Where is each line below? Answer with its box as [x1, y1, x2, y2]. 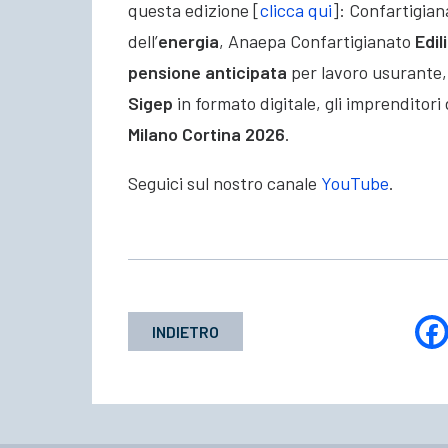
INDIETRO [152, 322, 219, 342]
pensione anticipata [128, 61, 287, 84]
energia [158, 30, 219, 53]
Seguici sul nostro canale [128, 172, 321, 195]
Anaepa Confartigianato [224, 30, 415, 53]
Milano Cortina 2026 [128, 123, 285, 146]
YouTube [321, 172, 389, 195]
